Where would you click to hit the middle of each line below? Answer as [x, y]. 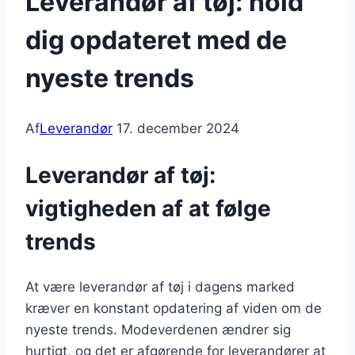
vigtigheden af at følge [148, 208]
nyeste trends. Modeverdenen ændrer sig [158, 329]
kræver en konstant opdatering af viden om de [174, 308]
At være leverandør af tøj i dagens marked [160, 286]
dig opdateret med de [156, 40]
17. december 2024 [178, 129]
